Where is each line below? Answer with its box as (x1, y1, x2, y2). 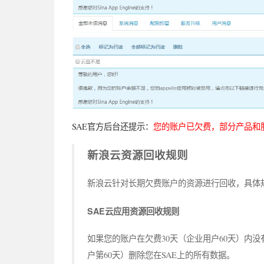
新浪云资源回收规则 (87, 147, 188, 163)
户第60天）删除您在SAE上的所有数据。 (87, 249, 235, 260)
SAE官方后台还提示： (72, 120, 153, 132)
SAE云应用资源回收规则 (87, 204, 179, 217)
